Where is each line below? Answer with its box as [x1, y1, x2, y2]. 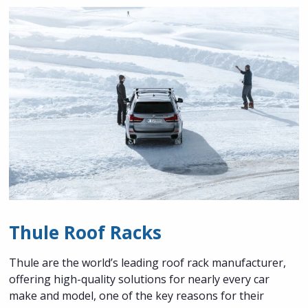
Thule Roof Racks [9, 219, 162, 245]
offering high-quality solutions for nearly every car [9, 271, 270, 287]
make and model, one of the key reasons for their [9, 287, 265, 303]
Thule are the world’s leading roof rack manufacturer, [9, 254, 287, 270]
